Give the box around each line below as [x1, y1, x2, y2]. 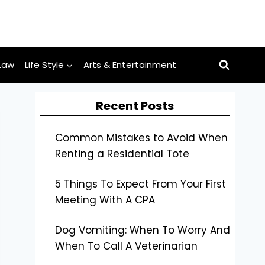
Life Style [25, 59, 64, 71]
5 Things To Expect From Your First [54, 177, 226, 191]
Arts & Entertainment [83, 59, 176, 71]
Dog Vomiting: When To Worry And [54, 223, 230, 237]
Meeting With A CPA [54, 193, 155, 207]
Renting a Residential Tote [54, 147, 189, 161]
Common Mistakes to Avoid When [54, 131, 228, 145]
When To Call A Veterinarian [54, 239, 198, 253]
